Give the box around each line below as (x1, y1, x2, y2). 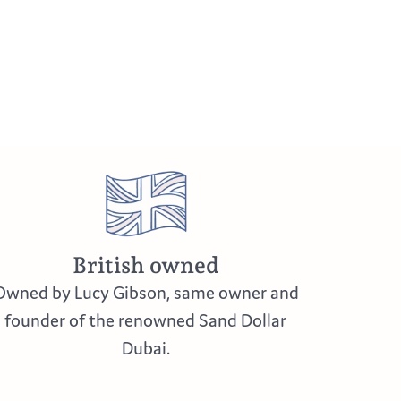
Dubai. (121, 336, 170, 359)
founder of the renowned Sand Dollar (4, 308, 287, 331)
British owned (72, 251, 219, 278)
